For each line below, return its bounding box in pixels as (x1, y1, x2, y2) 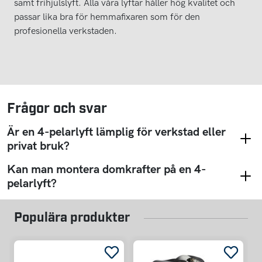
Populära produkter (14, 208, 130, 224)
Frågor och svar (7, 98, 107, 115)
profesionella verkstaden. (14, 25, 117, 36)
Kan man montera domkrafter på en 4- (7, 161, 206, 176)
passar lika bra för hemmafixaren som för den (14, 11, 200, 22)
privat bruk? (7, 138, 70, 153)
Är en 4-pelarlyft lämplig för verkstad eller (7, 124, 226, 139)
